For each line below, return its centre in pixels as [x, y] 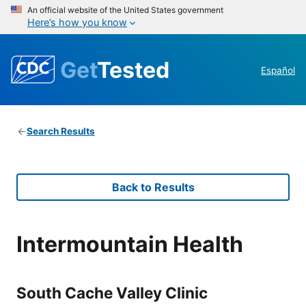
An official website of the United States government [125, 10]
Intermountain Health [130, 244]
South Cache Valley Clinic [112, 292]
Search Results [60, 131]
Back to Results [153, 187]
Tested [133, 70]
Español [278, 71]
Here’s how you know [77, 22]
